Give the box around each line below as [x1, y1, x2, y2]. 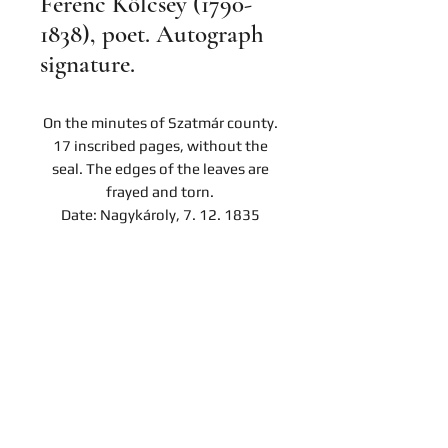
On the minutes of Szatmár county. [42, 114, 278, 131]
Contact [132, 298, 188, 317]
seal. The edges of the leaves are [51, 160, 269, 177]
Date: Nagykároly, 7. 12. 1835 [60, 206, 260, 223]
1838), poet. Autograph [40, 19, 264, 49]
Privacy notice [111, 355, 209, 374]
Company [127, 327, 193, 346]
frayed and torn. [106, 183, 214, 200]
